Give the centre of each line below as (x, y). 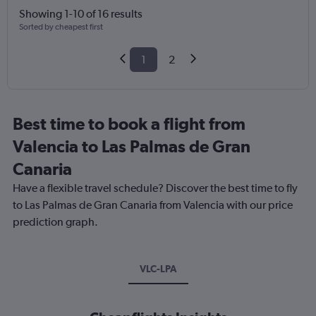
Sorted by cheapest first (61, 27)
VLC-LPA (158, 269)
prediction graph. (55, 222)
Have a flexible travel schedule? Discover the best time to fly (155, 188)
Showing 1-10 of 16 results (81, 14)
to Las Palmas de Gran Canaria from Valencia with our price (153, 205)
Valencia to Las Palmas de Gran (132, 146)
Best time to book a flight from (129, 124)
